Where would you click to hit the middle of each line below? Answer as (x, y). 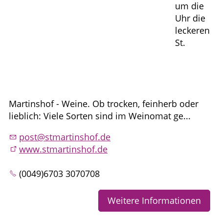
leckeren (192, 30)
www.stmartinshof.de (63, 149)
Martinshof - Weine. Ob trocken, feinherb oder (104, 103)
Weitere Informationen (154, 200)
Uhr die (190, 18)
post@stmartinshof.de (65, 137)
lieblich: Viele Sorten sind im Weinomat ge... (100, 116)
